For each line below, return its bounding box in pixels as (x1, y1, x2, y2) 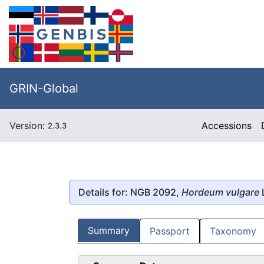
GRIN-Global (9, 81, 78, 95)
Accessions (202, 120, 252, 131)
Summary (88, 225, 130, 237)
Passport (150, 225, 190, 237)
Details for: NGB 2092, (78, 186, 181, 198)
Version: (9, 120, 48, 131)
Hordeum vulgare (181, 186, 259, 198)
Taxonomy (210, 225, 256, 237)
